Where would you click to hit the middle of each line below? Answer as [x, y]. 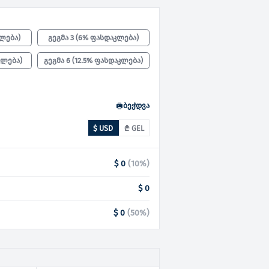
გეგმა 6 [57, 60]
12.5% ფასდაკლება [108, 60]
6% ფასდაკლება [107, 38]
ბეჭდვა [137, 106]
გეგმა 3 [61, 38]
